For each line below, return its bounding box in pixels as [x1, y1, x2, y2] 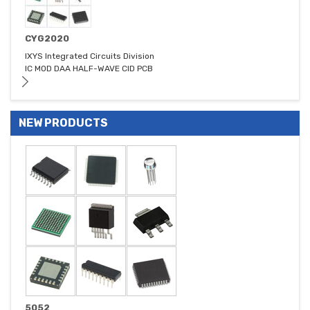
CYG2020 [25, 33, 69, 44]
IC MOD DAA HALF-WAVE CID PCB [25, 64, 153, 74]
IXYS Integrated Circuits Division [25, 51, 154, 62]
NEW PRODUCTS [19, 116, 108, 130]
